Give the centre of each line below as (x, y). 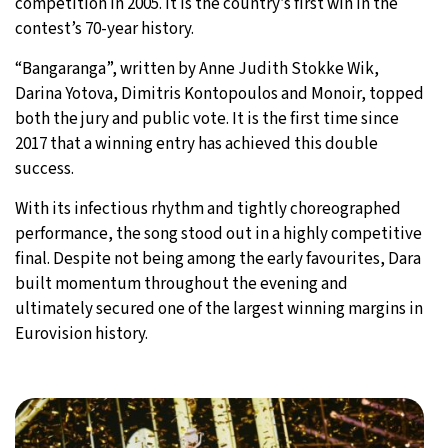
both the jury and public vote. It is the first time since (207, 118)
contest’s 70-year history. (104, 28)
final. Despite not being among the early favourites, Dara (218, 258)
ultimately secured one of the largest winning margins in (219, 308)
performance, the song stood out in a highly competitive (218, 233)
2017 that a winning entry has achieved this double (196, 143)
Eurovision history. (81, 333)
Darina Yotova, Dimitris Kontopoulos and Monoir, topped (219, 93)
